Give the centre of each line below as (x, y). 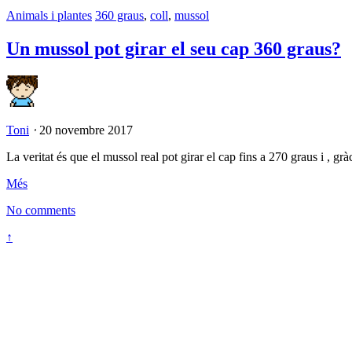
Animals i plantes (49, 15)
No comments (41, 210)
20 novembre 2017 (86, 130)
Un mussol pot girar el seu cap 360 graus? (174, 48)
